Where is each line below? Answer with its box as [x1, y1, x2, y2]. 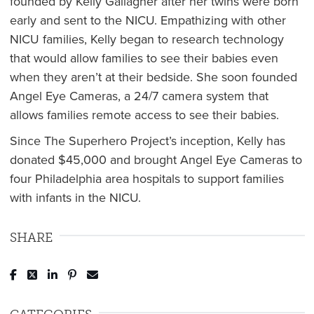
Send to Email [104, 265, 172, 280]
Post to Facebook [26, 265, 111, 280]
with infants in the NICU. [9, 189, 141, 206]
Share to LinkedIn [67, 265, 153, 280]
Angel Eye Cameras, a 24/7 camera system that [9, 87, 268, 104]
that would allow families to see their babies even [9, 49, 278, 67]
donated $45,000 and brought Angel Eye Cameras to [9, 151, 302, 168]
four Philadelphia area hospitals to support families [9, 170, 284, 187]
